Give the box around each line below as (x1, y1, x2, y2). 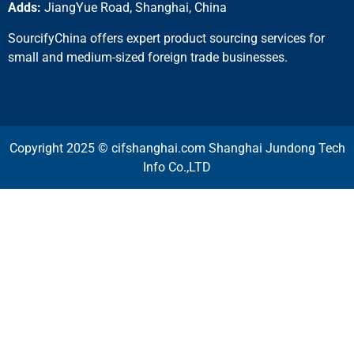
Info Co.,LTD (143, 160, 211, 175)
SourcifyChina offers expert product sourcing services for (8, 30, 325, 46)
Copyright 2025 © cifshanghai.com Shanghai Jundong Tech (9, 141, 345, 156)
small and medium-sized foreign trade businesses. (8, 49, 288, 65)
